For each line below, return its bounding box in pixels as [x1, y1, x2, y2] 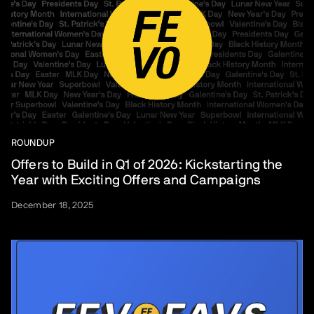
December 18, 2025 [11, 201, 94, 211]
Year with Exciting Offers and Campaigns [11, 174, 261, 188]
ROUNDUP [11, 139, 55, 149]
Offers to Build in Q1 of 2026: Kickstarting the [11, 158, 283, 172]
